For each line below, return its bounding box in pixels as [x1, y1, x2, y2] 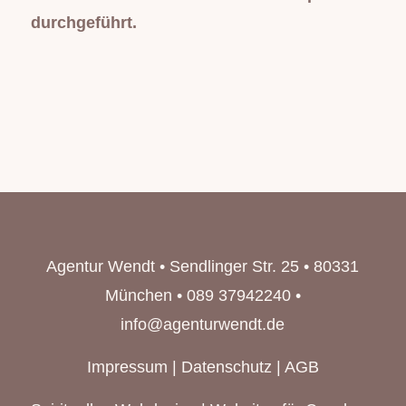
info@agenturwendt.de [121, 314, 285, 333]
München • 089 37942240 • [104, 285, 301, 304]
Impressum [86, 357, 168, 376]
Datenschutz [180, 357, 272, 376]
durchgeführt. [30, 14, 137, 33]
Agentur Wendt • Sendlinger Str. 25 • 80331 [46, 256, 360, 275]
